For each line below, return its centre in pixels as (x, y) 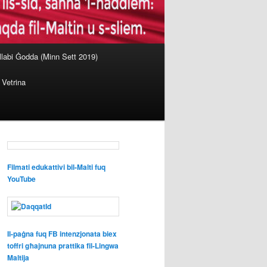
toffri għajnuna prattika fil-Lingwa (63, 246)
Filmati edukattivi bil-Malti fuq (56, 167)
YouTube (21, 179)
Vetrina (13, 82)
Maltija (18, 258)
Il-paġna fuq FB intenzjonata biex (62, 234)
